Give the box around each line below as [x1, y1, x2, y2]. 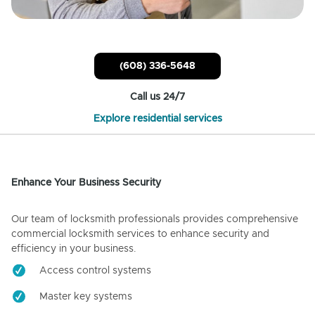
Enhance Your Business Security [11, 178, 161, 188]
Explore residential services [93, 114, 222, 124]
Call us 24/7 [130, 92, 185, 103]
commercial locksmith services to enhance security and [11, 229, 269, 240]
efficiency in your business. [11, 244, 136, 255]
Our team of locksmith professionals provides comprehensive [11, 214, 298, 225]
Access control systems [39, 266, 151, 276]
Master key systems [39, 292, 132, 302]
